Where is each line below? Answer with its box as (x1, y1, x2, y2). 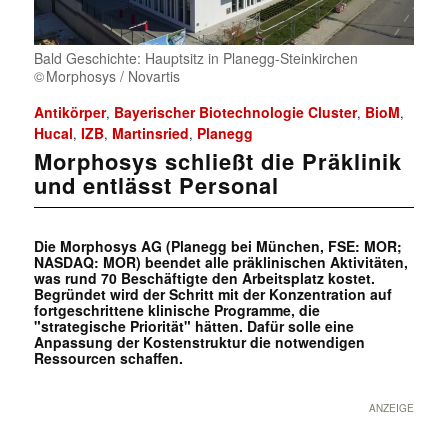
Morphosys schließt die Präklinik (33, 145, 402, 178)
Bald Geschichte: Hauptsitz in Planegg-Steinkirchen (33, 48, 358, 69)
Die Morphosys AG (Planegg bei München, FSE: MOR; (33, 236, 402, 257)
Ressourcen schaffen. (33, 348, 183, 369)
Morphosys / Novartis (45, 66, 180, 87)
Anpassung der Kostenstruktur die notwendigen (33, 332, 365, 353)
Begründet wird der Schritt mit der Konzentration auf (33, 284, 392, 305)
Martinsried (111, 123, 189, 144)
